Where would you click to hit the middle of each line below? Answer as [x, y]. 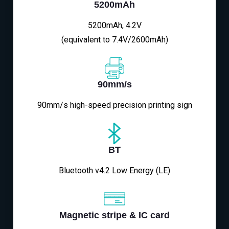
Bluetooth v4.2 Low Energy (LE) [114, 171]
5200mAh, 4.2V [114, 26]
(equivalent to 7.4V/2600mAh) [114, 40]
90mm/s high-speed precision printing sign [114, 105]
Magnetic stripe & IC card [114, 215]
